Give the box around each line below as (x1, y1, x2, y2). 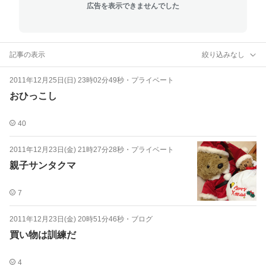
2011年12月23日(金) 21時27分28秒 (9, 145, 124, 154)
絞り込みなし (202, 50, 245, 59)
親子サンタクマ (9, 160, 76, 170)
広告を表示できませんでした (87, 1, 179, 10)
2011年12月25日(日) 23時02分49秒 (9, 76, 124, 84)
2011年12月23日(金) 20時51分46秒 (9, 215, 124, 223)
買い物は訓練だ (9, 230, 76, 240)
